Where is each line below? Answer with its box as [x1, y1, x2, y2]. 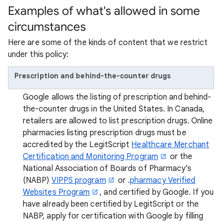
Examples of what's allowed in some [8, 3, 200, 18]
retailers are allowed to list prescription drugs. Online [23, 116, 213, 126]
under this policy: [8, 50, 69, 59]
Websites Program [23, 187, 90, 197]
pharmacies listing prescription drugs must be [23, 128, 186, 138]
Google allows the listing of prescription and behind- [23, 92, 212, 102]
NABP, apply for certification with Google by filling [23, 211, 204, 221]
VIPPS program [51, 175, 106, 185]
